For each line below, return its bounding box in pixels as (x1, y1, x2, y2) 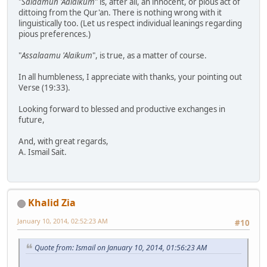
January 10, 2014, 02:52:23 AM (17, 216, 108, 226)
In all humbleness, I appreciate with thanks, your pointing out (18, 72, 242, 83)
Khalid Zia (28, 196, 76, 210)
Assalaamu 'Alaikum (21, 50, 92, 61)
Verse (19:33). (18, 82, 70, 94)
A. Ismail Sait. (18, 147, 67, 158)
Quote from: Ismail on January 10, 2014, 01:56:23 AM (35, 242, 207, 253)
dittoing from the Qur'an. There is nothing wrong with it (18, 7, 222, 18)
